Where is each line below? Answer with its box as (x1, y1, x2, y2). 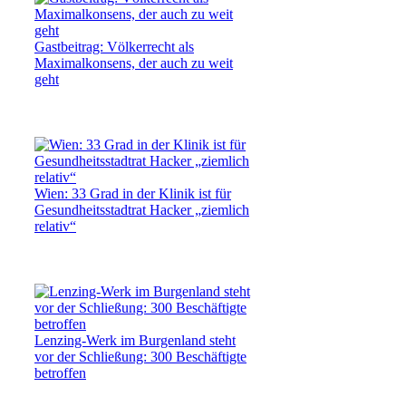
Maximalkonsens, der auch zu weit (34, 54, 233, 71)
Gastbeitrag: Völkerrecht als (34, 38, 194, 54)
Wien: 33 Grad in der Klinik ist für (34, 185, 231, 201)
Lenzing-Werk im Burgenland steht (34, 332, 236, 348)
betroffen (34, 364, 86, 381)
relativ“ (34, 217, 76, 234)
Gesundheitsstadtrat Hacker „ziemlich (34, 201, 249, 217)
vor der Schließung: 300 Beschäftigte (34, 348, 246, 364)
